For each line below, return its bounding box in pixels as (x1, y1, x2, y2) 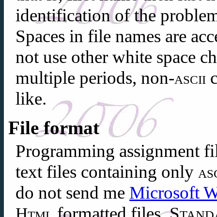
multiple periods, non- (15, 67, 175, 88)
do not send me (15, 182, 130, 202)
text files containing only (15, 161, 199, 182)
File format (8, 117, 99, 138)
